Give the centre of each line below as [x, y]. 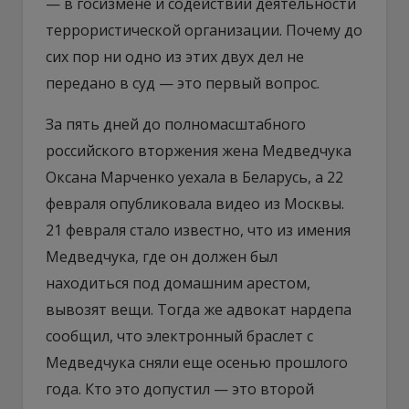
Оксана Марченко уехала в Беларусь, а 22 [194, 177]
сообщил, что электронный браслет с [179, 336]
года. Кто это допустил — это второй [180, 388]
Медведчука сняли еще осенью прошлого [197, 362]
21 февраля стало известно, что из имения [198, 230]
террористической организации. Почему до [204, 30]
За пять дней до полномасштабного [176, 124]
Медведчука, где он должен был [162, 256]
